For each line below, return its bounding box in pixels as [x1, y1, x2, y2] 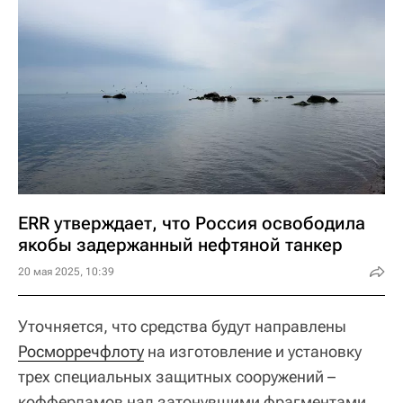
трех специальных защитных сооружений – [18, 367, 336, 386]
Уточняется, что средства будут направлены [18, 317, 346, 336]
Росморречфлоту [18, 342, 144, 361]
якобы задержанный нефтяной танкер [18, 234, 343, 255]
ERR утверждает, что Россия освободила [18, 212, 365, 234]
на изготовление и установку [144, 342, 362, 361]
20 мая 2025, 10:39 [18, 265, 114, 278]
